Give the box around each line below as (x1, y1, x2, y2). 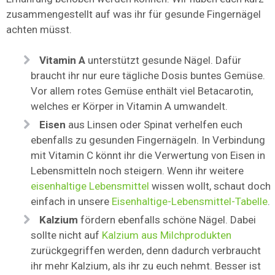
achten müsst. (6, 23, 72, 36)
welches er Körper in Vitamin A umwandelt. (31, 100, 228, 113)
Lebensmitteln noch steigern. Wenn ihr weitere (31, 165, 244, 177)
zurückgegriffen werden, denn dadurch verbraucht (31, 244, 261, 257)
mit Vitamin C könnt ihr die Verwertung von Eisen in (31, 149, 265, 162)
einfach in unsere (31, 195, 112, 208)
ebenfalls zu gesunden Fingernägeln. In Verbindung (31, 134, 265, 147)
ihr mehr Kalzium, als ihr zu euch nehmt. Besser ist (31, 260, 261, 273)
